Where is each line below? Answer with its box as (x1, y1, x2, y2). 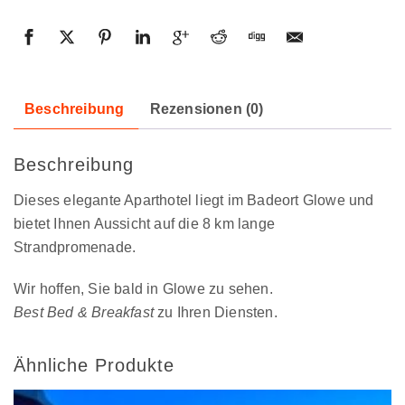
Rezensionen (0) (149, 101, 264, 118)
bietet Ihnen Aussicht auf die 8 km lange (14, 216, 275, 232)
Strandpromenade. (14, 240, 137, 256)
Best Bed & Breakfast (14, 305, 154, 321)
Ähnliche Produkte (14, 355, 174, 376)
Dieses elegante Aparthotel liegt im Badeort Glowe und (14, 193, 374, 209)
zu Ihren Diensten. (154, 305, 278, 321)
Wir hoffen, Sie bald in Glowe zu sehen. (14, 281, 273, 297)
